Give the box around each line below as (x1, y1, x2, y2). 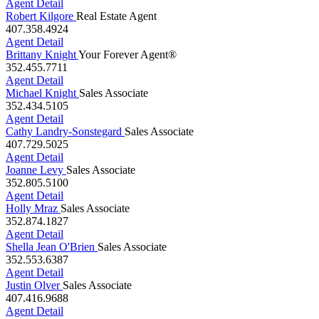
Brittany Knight (6, 48, 76, 61)
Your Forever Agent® (78, 48, 177, 61)
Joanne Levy (6, 164, 63, 177)
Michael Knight (6, 87, 76, 100)
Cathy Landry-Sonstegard (6, 125, 122, 138)
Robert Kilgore (6, 10, 73, 23)
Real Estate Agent (76, 10, 157, 23)
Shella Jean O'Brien (6, 241, 95, 253)
